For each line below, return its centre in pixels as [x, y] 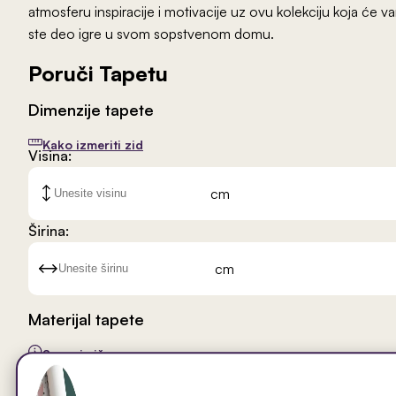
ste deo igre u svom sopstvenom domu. [151, 33]
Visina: [50, 155]
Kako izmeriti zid [93, 144]
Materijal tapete [86, 319]
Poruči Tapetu [98, 73]
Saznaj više [76, 354]
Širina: [49, 230]
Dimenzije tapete [91, 109]
